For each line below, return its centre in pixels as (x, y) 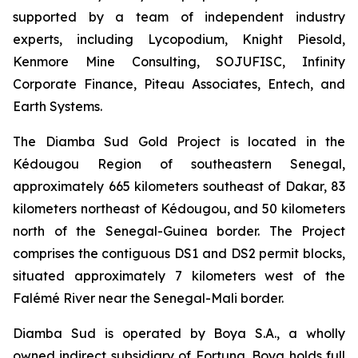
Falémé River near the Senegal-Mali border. (148, 298)
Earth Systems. (58, 106)
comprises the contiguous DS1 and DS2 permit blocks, (179, 253)
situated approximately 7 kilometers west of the (179, 276)
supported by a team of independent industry (179, 17)
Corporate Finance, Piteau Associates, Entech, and (179, 84)
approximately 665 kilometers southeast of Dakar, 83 (179, 186)
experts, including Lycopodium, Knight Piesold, (179, 39)
